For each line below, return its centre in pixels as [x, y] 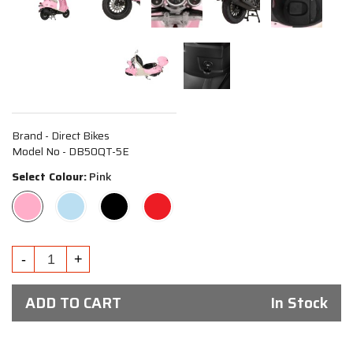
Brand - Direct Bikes [61, 136]
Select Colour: [49, 176]
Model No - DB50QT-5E [71, 151]
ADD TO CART [73, 303]
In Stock [299, 303]
